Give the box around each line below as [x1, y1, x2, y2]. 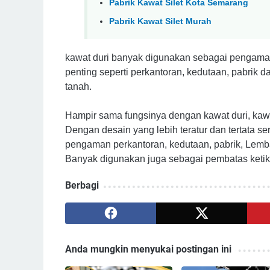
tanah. [65, 81, 92, 92]
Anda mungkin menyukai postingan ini [65, 243, 231, 256]
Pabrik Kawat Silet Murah [109, 16, 212, 26]
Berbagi [65, 180, 99, 192]
